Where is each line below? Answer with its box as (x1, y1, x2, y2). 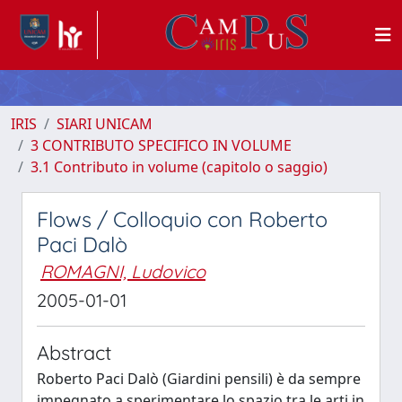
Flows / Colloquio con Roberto (37, 206, 328, 232)
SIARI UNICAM (57, 114, 153, 134)
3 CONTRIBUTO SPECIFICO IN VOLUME (31, 135, 292, 155)
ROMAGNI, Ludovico (40, 260, 205, 283)
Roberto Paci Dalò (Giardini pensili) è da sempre (37, 369, 361, 389)
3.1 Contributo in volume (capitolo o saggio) (31, 157, 328, 177)
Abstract (37, 340, 111, 364)
